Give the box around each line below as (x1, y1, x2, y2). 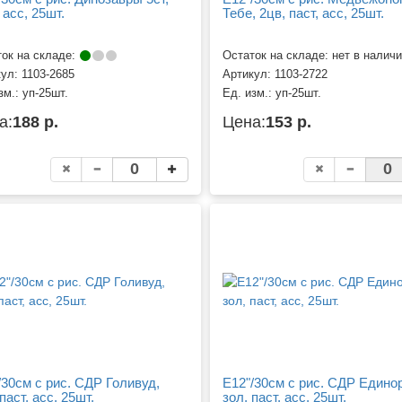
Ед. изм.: (222, 86, 275, 100)
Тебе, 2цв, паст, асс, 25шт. (222, 5, 384, 22)
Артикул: (222, 67, 275, 81)
